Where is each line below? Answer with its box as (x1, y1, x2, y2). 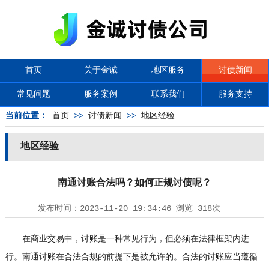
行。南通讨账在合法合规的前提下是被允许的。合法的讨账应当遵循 (5, 252, 258, 262)
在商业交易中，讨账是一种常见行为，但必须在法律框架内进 (5, 234, 249, 244)
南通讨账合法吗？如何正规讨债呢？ (57, 178, 211, 189)
